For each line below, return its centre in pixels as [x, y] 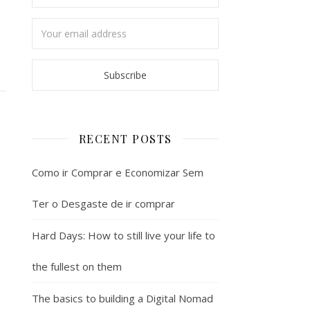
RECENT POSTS [125, 138]
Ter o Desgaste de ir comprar [103, 203]
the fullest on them [77, 266]
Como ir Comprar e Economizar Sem [118, 172]
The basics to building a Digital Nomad [122, 298]
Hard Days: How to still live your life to [124, 235]
